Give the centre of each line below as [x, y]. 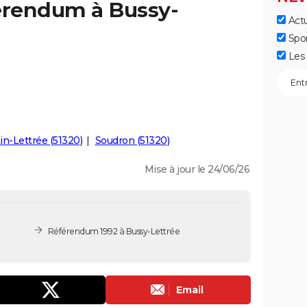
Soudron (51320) [132, 140]
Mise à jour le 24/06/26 [197, 169]
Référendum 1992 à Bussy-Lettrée [114, 231]
